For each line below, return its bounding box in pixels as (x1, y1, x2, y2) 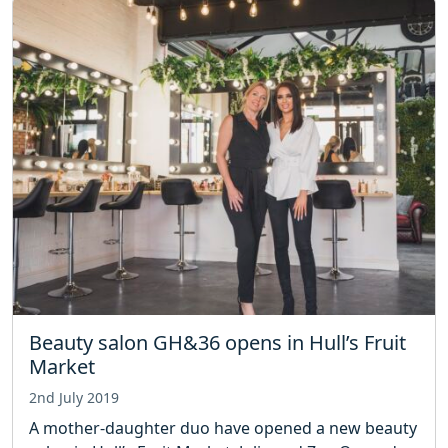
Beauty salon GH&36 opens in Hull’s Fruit (29, 328, 406, 356)
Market (29, 352, 95, 380)
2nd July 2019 (29, 387, 119, 407)
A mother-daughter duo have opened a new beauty (29, 416, 417, 439)
